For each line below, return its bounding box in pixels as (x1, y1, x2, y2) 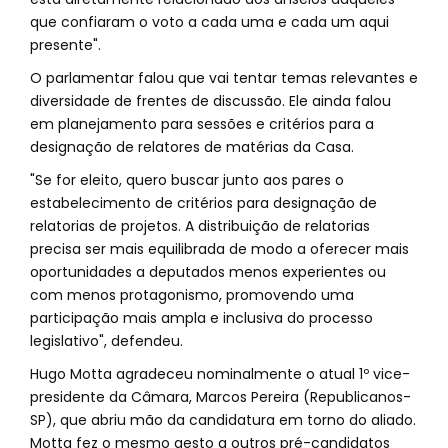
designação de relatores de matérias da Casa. (30, 137, 354, 157)
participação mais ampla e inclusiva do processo (30, 308, 373, 328)
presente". (30, 35, 101, 55)
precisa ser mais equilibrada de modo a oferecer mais (30, 239, 409, 259)
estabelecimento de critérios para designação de (30, 193, 377, 213)
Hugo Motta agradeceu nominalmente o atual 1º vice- (30, 364, 410, 384)
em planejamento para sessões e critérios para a (30, 114, 374, 134)
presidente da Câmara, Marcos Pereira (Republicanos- (30, 387, 411, 407)
